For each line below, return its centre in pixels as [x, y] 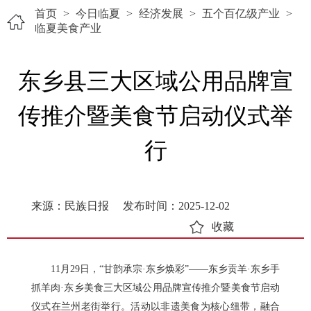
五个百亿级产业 [241, 14]
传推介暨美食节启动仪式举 [155, 116]
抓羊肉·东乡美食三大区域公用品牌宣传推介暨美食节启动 [155, 288]
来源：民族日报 [70, 206]
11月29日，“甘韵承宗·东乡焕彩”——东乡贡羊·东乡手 [165, 269]
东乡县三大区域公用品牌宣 [155, 81]
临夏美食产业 [68, 28]
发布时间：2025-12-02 [176, 206]
